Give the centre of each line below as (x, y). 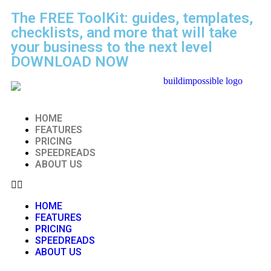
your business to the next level (112, 47)
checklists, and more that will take (124, 33)
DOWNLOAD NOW (70, 62)
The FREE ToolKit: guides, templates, (132, 18)
